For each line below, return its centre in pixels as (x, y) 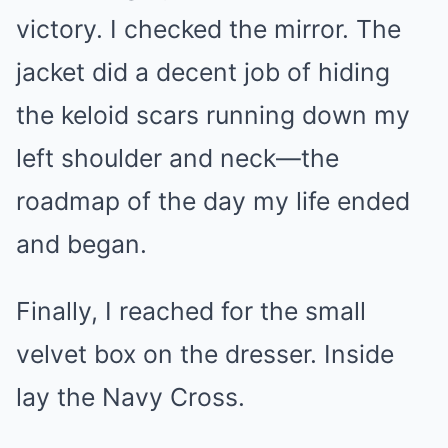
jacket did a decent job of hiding (203, 71)
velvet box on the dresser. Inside (205, 353)
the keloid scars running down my (213, 114)
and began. (81, 243)
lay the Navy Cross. (130, 396)
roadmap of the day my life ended (213, 200)
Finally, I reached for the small (191, 310)
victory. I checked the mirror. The (208, 28)
